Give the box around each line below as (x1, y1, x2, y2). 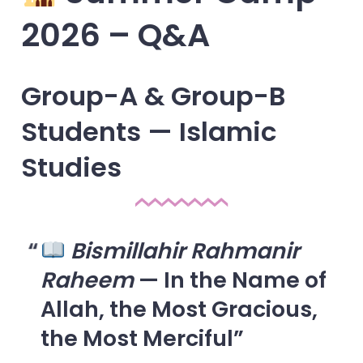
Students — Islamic (20, 113, 277, 150)
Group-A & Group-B (20, 77, 285, 114)
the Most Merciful (40, 323, 233, 354)
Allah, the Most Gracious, (40, 294, 318, 325)
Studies (20, 148, 122, 186)
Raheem (40, 265, 134, 296)
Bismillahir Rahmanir (70, 236, 300, 267)
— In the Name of (133, 265, 327, 296)
